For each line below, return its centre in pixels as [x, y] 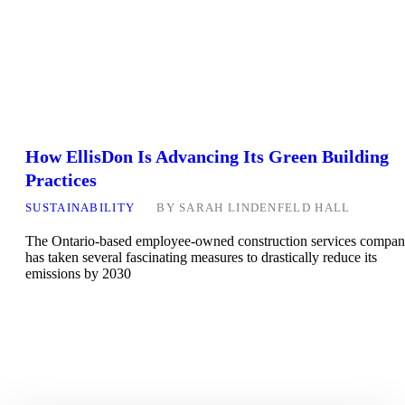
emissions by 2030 [78, 274]
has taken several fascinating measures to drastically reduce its [201, 258]
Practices [61, 180]
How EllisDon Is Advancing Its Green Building [207, 157]
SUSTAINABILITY [80, 208]
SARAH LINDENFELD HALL [265, 208]
